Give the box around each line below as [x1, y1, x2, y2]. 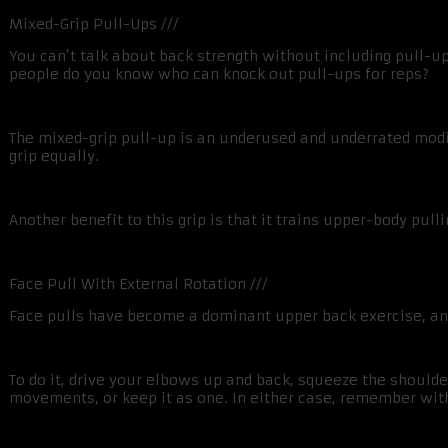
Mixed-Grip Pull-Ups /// [9, 15, 179, 34]
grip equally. [9, 147, 99, 166]
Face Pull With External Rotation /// [9, 275, 268, 294]
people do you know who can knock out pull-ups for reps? [9, 65, 429, 84]
